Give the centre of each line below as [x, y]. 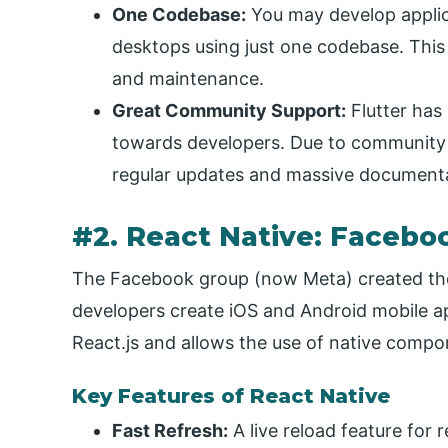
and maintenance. [188, 79]
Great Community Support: [229, 111]
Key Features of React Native [231, 395]
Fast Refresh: [170, 431]
